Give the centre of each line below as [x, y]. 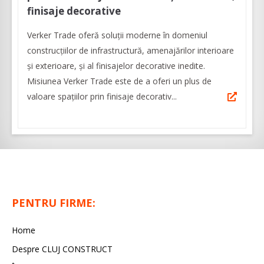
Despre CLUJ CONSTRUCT [62, 249]
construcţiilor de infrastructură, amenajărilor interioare [131, 51]
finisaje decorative [74, 11]
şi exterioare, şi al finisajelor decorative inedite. [117, 66]
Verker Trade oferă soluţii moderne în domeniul [117, 35]
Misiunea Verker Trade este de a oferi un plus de [119, 81]
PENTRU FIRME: [54, 203]
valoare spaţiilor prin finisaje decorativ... [102, 97]
